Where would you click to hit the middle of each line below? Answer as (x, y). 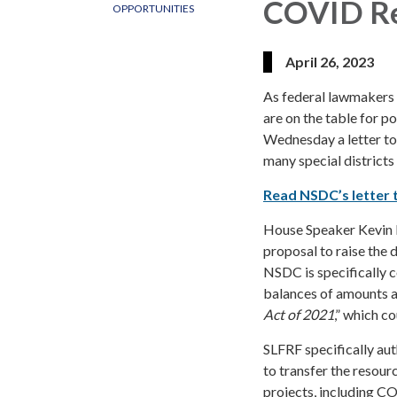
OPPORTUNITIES (153, 8)
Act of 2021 (299, 314)
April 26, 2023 (330, 61)
